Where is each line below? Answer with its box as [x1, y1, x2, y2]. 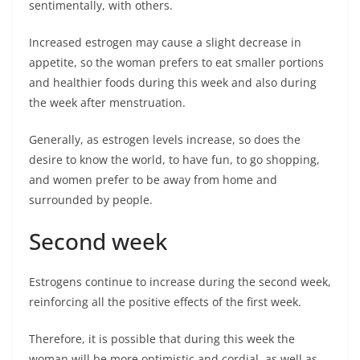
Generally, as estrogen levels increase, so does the [29, 132, 301, 148]
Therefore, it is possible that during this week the [29, 331, 295, 347]
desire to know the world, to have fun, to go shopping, [29, 152, 320, 168]
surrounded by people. [29, 192, 153, 208]
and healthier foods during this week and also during [29, 75, 317, 91]
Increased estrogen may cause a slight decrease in [29, 35, 301, 51]
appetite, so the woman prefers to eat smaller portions [29, 55, 324, 71]
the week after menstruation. [29, 95, 186, 111]
